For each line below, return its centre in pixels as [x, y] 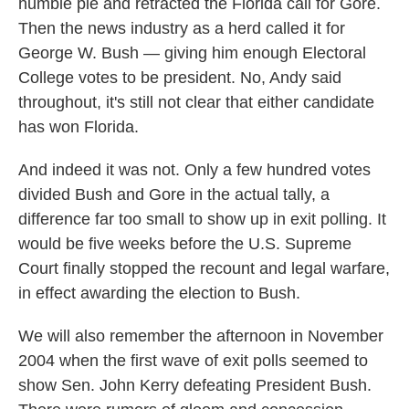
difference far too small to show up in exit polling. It [202, 219]
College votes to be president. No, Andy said [180, 77]
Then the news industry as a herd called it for [182, 28]
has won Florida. [79, 126]
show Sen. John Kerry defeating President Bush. [195, 385]
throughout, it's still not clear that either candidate [196, 102]
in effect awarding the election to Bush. [159, 293]
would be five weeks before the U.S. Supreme [185, 243]
